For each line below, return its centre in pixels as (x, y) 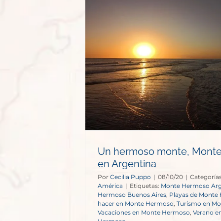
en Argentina (127, 164)
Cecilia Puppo (130, 177)
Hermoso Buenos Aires (132, 194)
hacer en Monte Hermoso (136, 203)
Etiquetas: (145, 185)
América (110, 185)
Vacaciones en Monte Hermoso (144, 212)
